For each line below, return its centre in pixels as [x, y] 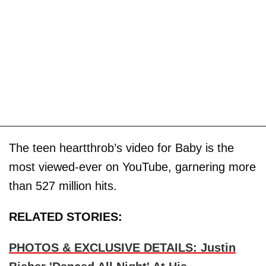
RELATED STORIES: [66, 217]
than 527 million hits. [63, 186]
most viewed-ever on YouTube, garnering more [132, 167]
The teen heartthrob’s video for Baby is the [121, 148]
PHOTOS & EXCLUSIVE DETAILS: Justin [122, 248]
